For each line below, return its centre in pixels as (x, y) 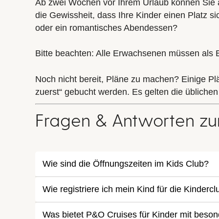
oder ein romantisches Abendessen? (106, 28)
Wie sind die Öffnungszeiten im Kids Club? (126, 164)
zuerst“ (49, 92)
